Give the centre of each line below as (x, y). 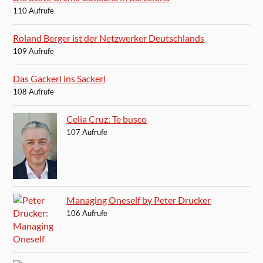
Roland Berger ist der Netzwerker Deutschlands (109, 38)
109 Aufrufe (34, 51)
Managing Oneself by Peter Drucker (139, 200)
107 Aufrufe (87, 132)
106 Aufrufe (87, 213)
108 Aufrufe (34, 92)
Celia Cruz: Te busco (107, 119)
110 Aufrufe (34, 11)
